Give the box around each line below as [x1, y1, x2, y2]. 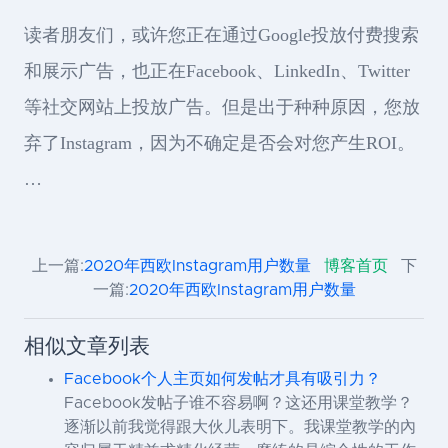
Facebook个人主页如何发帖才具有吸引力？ [64, 370, 381, 387]
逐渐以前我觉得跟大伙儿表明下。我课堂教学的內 [64, 418, 416, 435]
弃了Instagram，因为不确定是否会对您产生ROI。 [24, 132, 415, 153]
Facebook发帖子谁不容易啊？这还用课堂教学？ [64, 394, 413, 411]
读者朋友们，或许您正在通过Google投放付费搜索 [24, 24, 419, 45]
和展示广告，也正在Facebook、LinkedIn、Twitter [24, 60, 410, 81]
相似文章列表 [24, 335, 150, 357]
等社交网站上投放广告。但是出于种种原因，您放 [24, 96, 420, 117]
